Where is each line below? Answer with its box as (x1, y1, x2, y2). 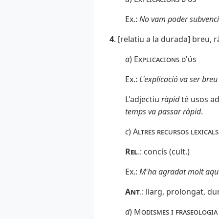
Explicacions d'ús (134, 54, 196, 65)
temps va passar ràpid (125, 106, 201, 117)
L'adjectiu (125, 94, 161, 105)
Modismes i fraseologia (134, 206, 218, 218)
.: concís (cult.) (138, 146, 190, 157)
